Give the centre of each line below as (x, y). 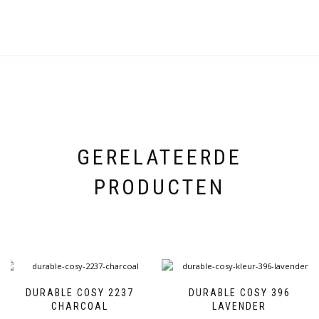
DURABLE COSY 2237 (80, 293)
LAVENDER (239, 307)
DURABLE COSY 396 (239, 293)
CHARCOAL (80, 307)
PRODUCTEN (159, 187)
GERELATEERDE (159, 157)
